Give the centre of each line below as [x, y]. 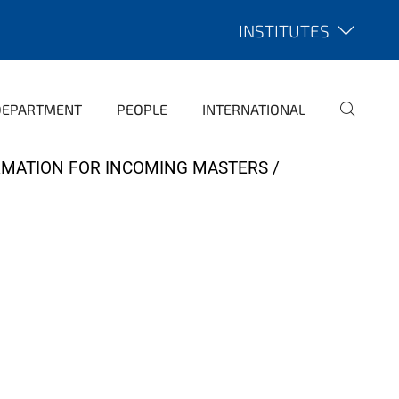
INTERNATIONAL [254, 109]
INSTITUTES [284, 31]
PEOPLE [142, 109]
